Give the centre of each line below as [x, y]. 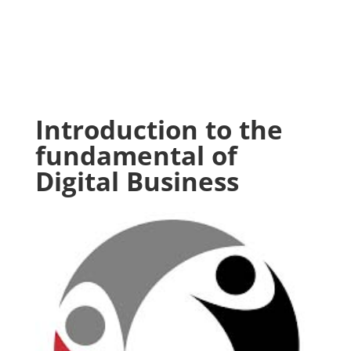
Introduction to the [159, 130]
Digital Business [137, 181]
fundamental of [136, 156]
